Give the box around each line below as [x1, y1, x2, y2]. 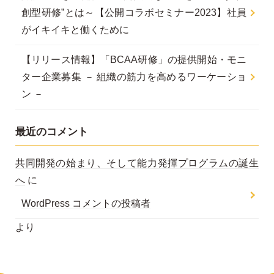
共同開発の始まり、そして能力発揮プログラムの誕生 [15, 158, 259, 168]
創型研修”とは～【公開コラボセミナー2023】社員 [21, 7, 246, 18]
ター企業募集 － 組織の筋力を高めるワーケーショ [21, 72, 246, 82]
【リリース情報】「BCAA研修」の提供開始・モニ [21, 54, 246, 65]
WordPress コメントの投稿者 [21, 198, 150, 209]
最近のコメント [15, 126, 88, 138]
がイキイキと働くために [21, 24, 129, 35]
